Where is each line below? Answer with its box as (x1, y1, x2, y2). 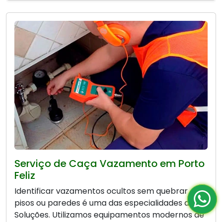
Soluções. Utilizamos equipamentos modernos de (14, 209, 204, 221)
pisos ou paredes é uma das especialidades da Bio (14, 197, 208, 209)
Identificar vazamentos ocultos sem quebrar (14, 185, 188, 197)
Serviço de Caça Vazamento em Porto (14, 157, 205, 171)
